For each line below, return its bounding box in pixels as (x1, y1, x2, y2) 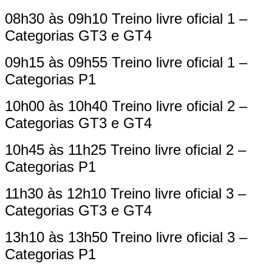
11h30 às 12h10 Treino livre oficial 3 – (5, 185, 246, 202)
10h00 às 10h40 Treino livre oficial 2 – (5, 97, 247, 114)
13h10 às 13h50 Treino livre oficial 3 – (5, 228, 247, 245)
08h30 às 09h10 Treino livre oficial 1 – (5, 10, 247, 27)
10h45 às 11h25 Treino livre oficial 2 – (5, 141, 246, 158)
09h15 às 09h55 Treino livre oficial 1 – (5, 53, 247, 70)
